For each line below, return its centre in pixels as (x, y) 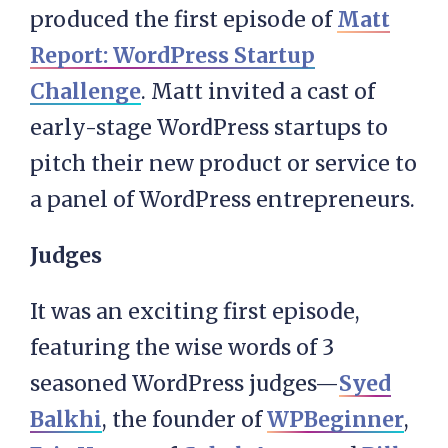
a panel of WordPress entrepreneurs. (222, 199)
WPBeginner (335, 419)
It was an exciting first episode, (195, 311)
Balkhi (66, 419)
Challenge (85, 91)
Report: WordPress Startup (172, 55)
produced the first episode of (183, 19)
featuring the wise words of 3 (182, 347)
